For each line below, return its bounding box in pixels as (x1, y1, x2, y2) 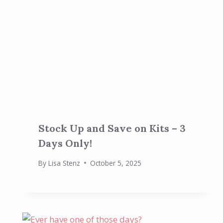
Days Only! (38, 136, 93, 149)
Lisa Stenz (48, 158, 80, 168)
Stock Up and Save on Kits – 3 (38, 121, 186, 134)
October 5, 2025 (90, 158, 141, 168)
